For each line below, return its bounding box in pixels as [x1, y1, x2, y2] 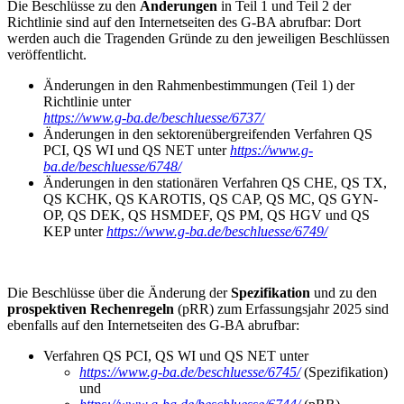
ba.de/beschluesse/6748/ [43, 158, 181, 174]
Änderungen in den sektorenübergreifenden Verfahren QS [43, 125, 372, 142]
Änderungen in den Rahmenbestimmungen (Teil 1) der [43, 77, 354, 93]
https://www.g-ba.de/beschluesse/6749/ [106, 223, 327, 239]
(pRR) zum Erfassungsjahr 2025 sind [174, 300, 392, 317]
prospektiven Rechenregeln [7, 300, 174, 317]
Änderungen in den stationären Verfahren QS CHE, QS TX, [43, 174, 387, 190]
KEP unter [43, 223, 106, 239]
